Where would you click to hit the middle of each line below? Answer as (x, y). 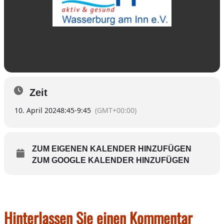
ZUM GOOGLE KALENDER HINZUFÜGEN (111, 160)
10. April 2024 (37, 110)
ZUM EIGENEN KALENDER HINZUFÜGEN (112, 148)
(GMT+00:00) (116, 110)
